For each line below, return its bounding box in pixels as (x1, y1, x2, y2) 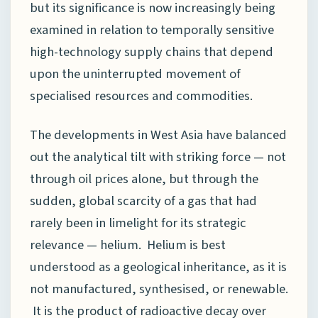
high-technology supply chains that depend (30, 43, 273, 62)
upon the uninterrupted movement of (30, 65, 241, 84)
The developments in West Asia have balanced (30, 125, 287, 144)
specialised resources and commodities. (30, 87, 253, 106)
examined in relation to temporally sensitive (30, 21, 274, 40)
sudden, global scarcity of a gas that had (30, 191, 257, 210)
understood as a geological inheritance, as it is (30, 257, 287, 276)
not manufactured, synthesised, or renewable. (30, 279, 288, 298)
